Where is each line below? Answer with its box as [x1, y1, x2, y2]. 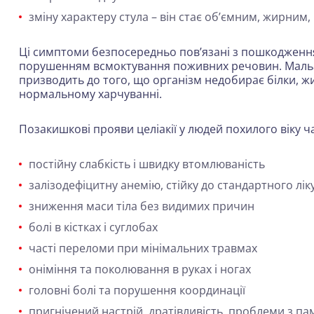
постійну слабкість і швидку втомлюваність [29, 156, 265, 172]
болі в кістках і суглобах [29, 219, 158, 235]
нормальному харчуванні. [19, 86, 162, 102]
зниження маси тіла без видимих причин [29, 198, 254, 214]
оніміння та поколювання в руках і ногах [29, 261, 251, 277]
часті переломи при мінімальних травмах [29, 240, 257, 256]
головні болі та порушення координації [29, 282, 245, 298]
